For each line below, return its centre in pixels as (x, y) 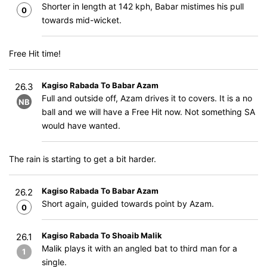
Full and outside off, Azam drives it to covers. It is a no (147, 98)
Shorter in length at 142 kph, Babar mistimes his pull (143, 6)
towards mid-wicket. (82, 20)
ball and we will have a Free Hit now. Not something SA (148, 112)
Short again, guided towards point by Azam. (128, 204)
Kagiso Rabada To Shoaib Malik (102, 235)
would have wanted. (81, 125)
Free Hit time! (35, 53)
